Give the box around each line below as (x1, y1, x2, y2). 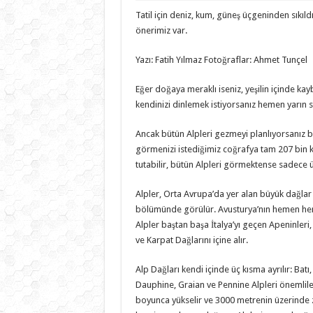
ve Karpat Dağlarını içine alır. (135, 234, 248, 245)
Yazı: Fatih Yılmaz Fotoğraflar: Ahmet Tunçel (135, 54, 307, 65)
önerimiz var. (135, 24, 187, 36)
